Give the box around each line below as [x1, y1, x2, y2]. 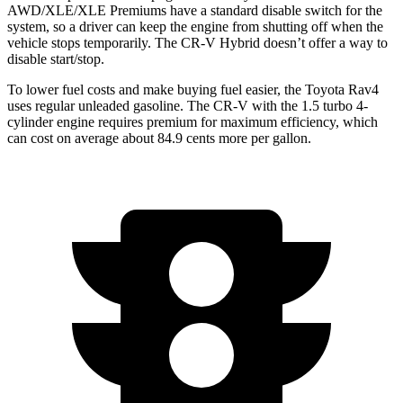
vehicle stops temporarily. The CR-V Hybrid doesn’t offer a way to [7, 34, 388, 50]
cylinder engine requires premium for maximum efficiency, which [7, 113, 378, 130]
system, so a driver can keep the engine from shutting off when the [7, 18, 383, 34]
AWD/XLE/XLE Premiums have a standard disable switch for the [7, 2, 382, 18]
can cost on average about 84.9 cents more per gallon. [7, 130, 311, 146]
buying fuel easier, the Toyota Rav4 [174, 81, 379, 97]
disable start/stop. [7, 50, 104, 67]
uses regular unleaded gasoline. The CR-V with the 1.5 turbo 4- [7, 97, 368, 113]
